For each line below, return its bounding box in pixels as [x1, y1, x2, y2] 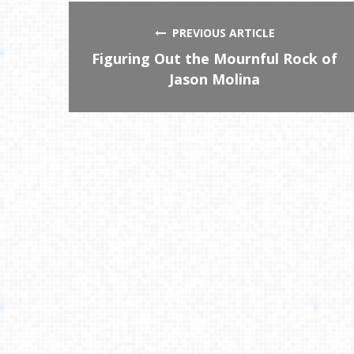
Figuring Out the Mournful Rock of [92, 48, 338, 68]
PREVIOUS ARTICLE [165, 24, 275, 40]
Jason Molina [169, 69, 261, 88]
